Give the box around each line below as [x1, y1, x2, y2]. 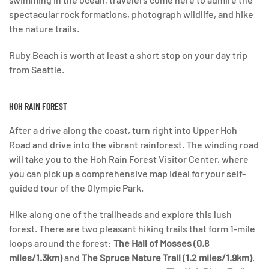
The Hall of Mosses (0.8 [113, 237, 209, 249]
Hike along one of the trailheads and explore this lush [9, 208, 232, 220]
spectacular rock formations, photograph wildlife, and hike [9, 8, 253, 20]
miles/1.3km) [9, 252, 64, 264]
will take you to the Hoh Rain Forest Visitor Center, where [9, 153, 249, 165]
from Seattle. [9, 64, 64, 76]
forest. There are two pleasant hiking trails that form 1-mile [9, 223, 255, 235]
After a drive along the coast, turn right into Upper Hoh [9, 124, 237, 136]
